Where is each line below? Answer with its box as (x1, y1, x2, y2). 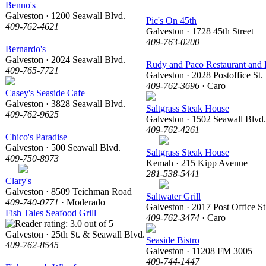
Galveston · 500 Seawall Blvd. (5, 142, 121, 153)
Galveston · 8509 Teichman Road (5, 186, 132, 197)
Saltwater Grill (146, 191, 201, 201)
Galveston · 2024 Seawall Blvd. (5, 54, 125, 65)
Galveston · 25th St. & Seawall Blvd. (5, 229, 145, 239)
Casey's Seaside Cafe (5, 87, 85, 98)
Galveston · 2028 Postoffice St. (146, 69, 263, 80)
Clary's (5, 175, 31, 186)
